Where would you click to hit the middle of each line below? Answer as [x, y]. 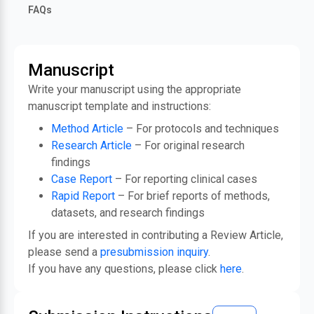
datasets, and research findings [128, 213]
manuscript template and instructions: [120, 106]
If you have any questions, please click [124, 269]
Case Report [82, 179]
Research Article [91, 145]
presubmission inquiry [154, 252]
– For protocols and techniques [201, 129]
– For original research [188, 145]
